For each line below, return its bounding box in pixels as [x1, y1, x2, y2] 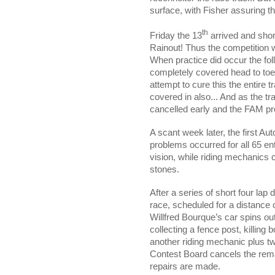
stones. [150, 164, 179, 174]
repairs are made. [150, 261, 220, 271]
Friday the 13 [150, 30, 202, 41]
